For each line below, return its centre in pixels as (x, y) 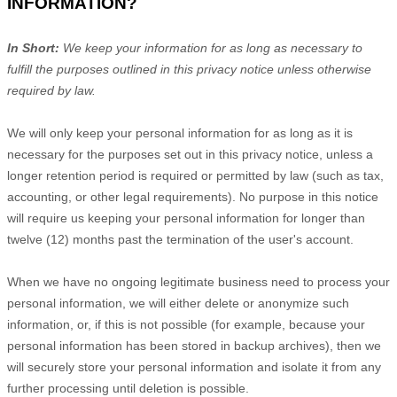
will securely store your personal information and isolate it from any (194, 367)
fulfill (19, 69)
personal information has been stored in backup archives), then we (194, 346)
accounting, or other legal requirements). (121, 197)
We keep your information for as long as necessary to (213, 48)
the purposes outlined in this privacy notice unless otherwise (202, 69)
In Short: (35, 48)
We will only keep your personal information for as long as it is (180, 133)
